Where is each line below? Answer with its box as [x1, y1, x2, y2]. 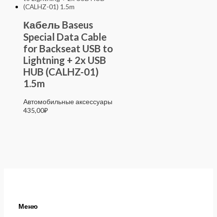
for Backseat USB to [23, 42, 113, 54]
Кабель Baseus [23, 18, 93, 31]
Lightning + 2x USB [23, 54, 106, 66]
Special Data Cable [23, 31, 107, 43]
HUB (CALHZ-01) [23, 65, 99, 77]
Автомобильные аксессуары [23, 97, 112, 106]
